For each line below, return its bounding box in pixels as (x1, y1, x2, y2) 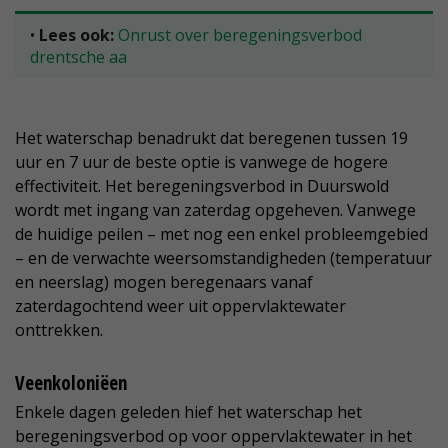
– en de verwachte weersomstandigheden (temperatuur (15, 247, 432, 270)
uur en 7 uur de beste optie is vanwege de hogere (15, 151, 388, 174)
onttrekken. (15, 319, 103, 342)
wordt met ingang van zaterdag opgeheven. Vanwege (15, 199, 416, 222)
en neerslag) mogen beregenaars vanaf (15, 271, 313, 294)
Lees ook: (39, 24, 114, 47)
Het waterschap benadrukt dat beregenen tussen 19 (15, 127, 408, 150)
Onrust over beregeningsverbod (118, 24, 362, 47)
